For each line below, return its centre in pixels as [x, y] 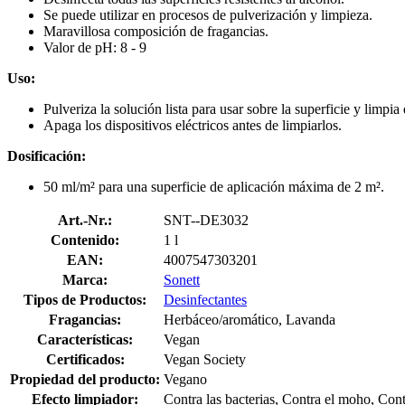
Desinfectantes [205, 299]
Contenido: [85, 240]
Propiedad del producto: [85, 379]
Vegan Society [205, 359]
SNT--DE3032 [206, 220]
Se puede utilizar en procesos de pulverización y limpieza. [208, 14]
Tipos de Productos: [85, 299]
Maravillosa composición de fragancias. [156, 31]
